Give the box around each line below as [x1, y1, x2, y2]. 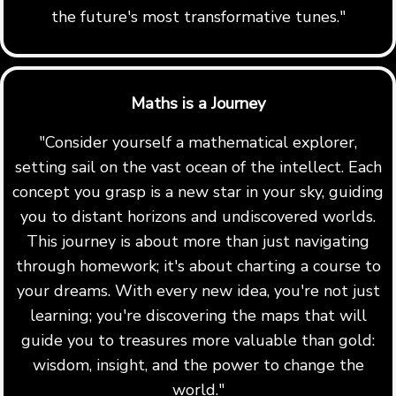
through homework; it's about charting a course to [15, 255, 381, 278]
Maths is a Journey [130, 92, 266, 116]
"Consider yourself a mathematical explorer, [39, 132, 357, 154]
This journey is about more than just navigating [27, 231, 369, 253]
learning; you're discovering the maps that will [29, 305, 367, 327]
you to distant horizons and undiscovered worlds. [20, 206, 376, 228]
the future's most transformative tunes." [50, 5, 346, 27]
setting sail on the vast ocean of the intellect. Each [14, 156, 382, 179]
